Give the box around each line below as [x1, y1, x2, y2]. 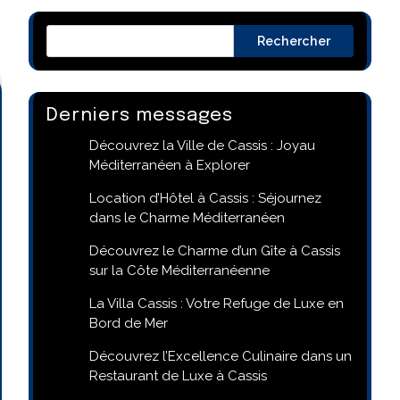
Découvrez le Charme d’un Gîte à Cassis [89, 242, 340, 259]
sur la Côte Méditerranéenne [89, 262, 270, 279]
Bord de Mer [89, 314, 168, 331]
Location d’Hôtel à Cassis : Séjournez [89, 189, 321, 206]
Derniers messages [46, 105, 233, 125]
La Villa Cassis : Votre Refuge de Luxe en [89, 295, 344, 312]
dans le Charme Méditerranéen [89, 209, 285, 226]
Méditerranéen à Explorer [89, 156, 250, 173]
